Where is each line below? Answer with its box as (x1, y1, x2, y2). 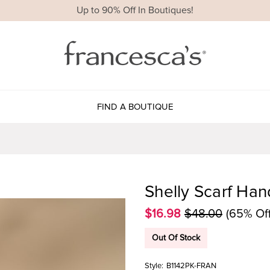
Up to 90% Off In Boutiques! (77, 4, 193, 17)
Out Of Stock (152, 232, 200, 243)
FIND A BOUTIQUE (96, 101, 174, 112)
